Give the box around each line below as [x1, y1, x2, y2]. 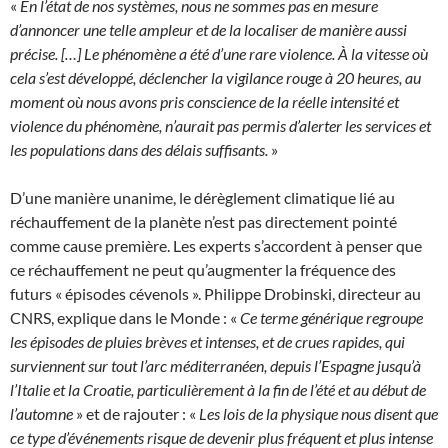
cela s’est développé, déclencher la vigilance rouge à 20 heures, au [10, 68, 421, 88]
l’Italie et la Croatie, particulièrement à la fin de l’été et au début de [10, 380, 426, 400]
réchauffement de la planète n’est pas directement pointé [10, 212, 397, 232]
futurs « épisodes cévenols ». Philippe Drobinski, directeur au [10, 284, 421, 304]
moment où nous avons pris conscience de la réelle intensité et [10, 92, 399, 112]
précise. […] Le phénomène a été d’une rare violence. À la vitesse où [10, 44, 428, 64]
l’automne [10, 404, 73, 424]
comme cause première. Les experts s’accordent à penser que [10, 236, 422, 256]
